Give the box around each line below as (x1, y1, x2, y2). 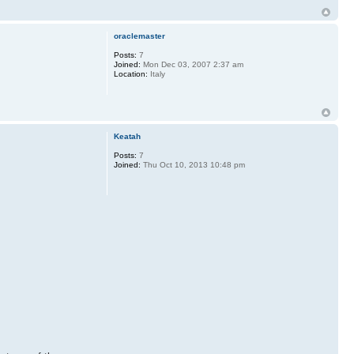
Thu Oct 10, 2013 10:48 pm (140, 160, 245, 169)
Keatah (113, 131, 141, 141)
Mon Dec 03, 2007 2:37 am (140, 60, 243, 70)
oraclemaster (113, 32, 165, 41)
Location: (113, 70, 148, 79)
